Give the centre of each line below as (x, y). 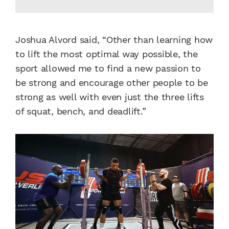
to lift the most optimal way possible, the (107, 54)
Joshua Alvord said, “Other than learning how (114, 40)
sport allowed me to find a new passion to (108, 68)
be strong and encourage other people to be (112, 83)
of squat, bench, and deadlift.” (81, 111)
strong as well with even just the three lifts (110, 97)
